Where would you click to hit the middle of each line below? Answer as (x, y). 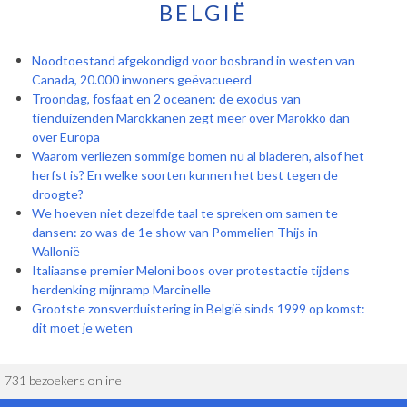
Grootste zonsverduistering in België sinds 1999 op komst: (199, 309)
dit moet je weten (82, 328)
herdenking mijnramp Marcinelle (121, 290)
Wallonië (56, 252)
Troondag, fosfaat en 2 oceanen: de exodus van (166, 99)
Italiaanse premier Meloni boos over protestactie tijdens (191, 271)
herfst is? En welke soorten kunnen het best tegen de (185, 175)
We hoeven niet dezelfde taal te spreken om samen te (185, 213)
